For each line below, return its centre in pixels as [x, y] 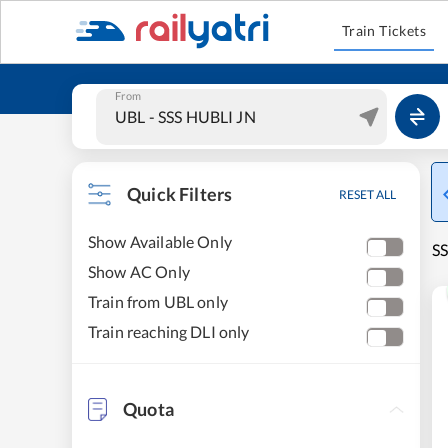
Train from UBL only [158, 301]
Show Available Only [160, 241]
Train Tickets [384, 30]
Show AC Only [139, 271]
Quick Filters [180, 194]
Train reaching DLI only [169, 331]
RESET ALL [367, 194]
